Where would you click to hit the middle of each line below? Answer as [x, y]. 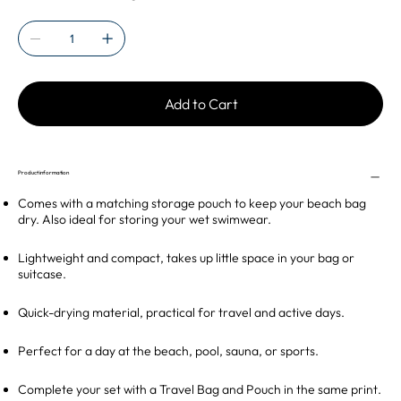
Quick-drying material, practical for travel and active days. [181, 313]
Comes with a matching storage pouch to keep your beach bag [192, 204]
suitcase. [42, 274]
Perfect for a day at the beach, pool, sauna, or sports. [168, 351]
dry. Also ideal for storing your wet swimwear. [145, 220]
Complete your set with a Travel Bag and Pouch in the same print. [200, 390]
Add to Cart [201, 104]
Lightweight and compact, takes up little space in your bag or [186, 258]
